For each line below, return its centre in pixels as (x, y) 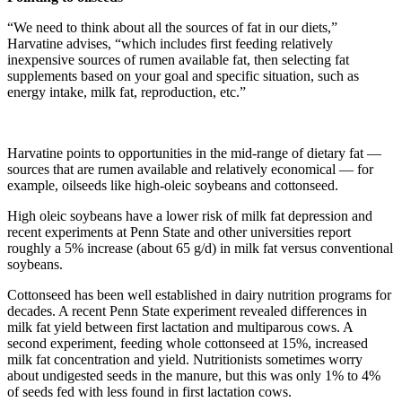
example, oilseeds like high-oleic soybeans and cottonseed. (175, 185)
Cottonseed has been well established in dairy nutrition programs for (199, 294)
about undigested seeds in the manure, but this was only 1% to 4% (194, 375)
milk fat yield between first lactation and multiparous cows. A (180, 327)
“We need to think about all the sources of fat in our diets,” (172, 27)
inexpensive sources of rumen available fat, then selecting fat (178, 59)
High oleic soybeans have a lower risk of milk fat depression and (190, 215)
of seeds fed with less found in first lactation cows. (149, 391)
